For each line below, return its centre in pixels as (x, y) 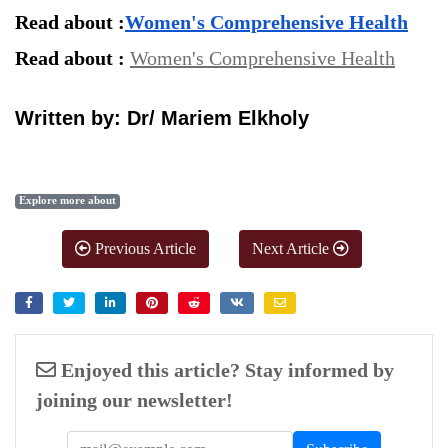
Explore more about (68, 201)
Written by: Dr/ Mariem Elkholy (162, 118)
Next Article (292, 249)
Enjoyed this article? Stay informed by (225, 370)
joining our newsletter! (134, 400)
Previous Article (143, 249)
